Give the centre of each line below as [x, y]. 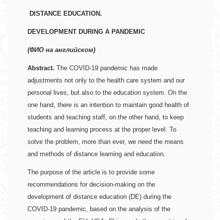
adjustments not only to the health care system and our [106, 81]
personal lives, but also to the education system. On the [107, 93]
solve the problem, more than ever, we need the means [106, 142]
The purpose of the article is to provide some [91, 172]
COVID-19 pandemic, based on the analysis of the [99, 209]
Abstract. [41, 68]
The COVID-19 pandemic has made [106, 68]
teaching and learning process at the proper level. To [102, 130]
